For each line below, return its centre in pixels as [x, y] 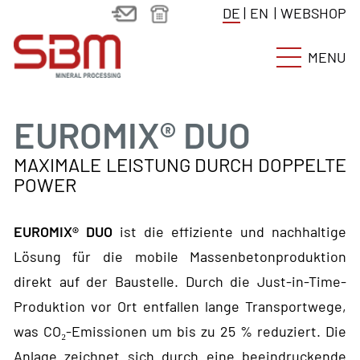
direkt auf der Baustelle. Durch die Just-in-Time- [180, 282]
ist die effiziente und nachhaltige [229, 232]
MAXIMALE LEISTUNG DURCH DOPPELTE [180, 165]
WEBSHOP [314, 13]
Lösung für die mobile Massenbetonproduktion [180, 257]
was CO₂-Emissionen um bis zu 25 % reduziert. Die [180, 331]
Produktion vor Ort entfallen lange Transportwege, [180, 307]
